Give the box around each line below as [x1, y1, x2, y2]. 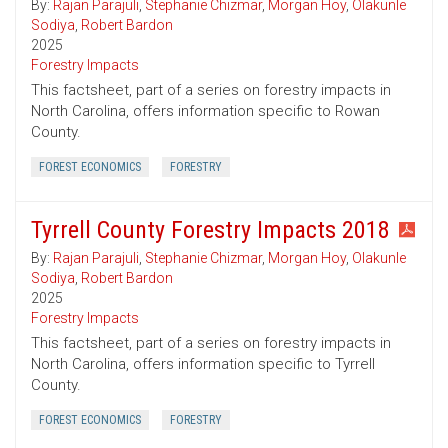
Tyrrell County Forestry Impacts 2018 [31, 216, 390, 245]
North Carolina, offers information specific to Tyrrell [31, 355, 375, 374]
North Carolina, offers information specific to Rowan [31, 102, 380, 121]
